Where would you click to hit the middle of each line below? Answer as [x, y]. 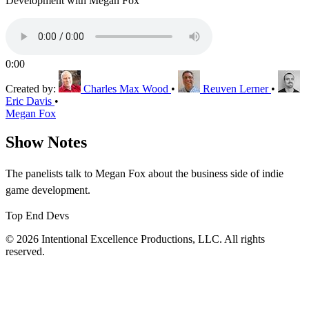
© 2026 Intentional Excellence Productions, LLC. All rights [135, 239]
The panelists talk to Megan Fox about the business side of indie [144, 174]
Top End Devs [37, 216]
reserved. [25, 252]
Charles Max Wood [126, 88]
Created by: [32, 88]
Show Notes [46, 142]
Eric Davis [29, 101]
